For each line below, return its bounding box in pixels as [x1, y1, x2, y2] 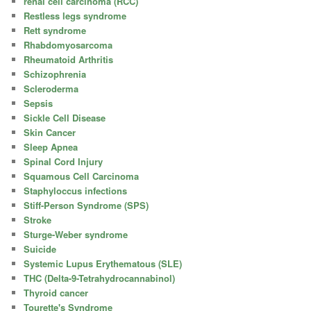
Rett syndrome [24, 23, 87, 37]
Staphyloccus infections [24, 183, 128, 197]
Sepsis [24, 96, 53, 110]
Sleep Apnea [24, 140, 78, 153]
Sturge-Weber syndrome [24, 227, 128, 241]
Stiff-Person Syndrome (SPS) [24, 198, 149, 212]
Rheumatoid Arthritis [24, 52, 114, 66]
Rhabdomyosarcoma [24, 37, 113, 51]
